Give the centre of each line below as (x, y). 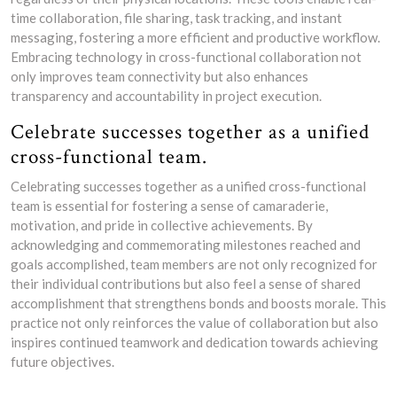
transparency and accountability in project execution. (166, 96)
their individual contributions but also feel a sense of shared (186, 284)
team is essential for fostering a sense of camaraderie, (169, 206)
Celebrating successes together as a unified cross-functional (188, 186)
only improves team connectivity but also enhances (160, 76)
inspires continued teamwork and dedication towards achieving (195, 342)
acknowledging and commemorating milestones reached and (186, 245)
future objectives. (62, 362)
